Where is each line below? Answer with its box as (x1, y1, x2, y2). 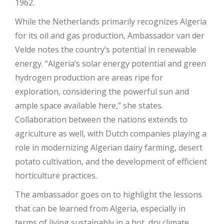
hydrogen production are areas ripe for (15, 71, 163, 83)
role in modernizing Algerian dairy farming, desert (15, 141, 202, 153)
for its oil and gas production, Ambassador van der (15, 29, 204, 41)
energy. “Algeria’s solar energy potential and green (15, 57, 206, 69)
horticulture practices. (15, 169, 97, 181)
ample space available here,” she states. (15, 99, 163, 111)
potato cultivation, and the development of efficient (15, 155, 207, 167)
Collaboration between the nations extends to (15, 113, 187, 125)
